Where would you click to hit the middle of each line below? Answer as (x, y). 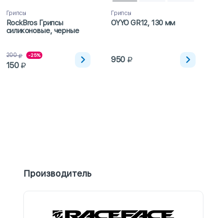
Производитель (57, 174)
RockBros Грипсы (35, 23)
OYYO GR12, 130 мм (143, 23)
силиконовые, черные (43, 31)
